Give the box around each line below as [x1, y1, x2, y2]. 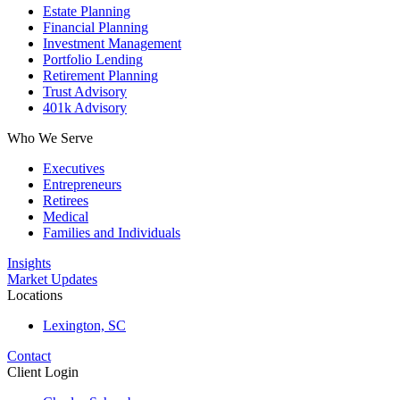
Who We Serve [7, 130, 93, 146]
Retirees [43, 193, 88, 208]
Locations [7, 287, 62, 303]
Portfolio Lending [43, 52, 143, 67]
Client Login [7, 364, 79, 379]
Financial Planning [43, 20, 148, 35]
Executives [43, 161, 104, 176]
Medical [43, 209, 88, 224]
